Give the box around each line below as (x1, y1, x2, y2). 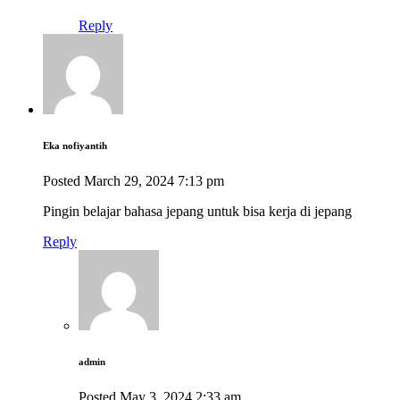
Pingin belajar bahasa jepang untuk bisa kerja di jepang (43, 203, 352, 219)
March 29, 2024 (84, 172, 174, 188)
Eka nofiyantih (43, 139, 107, 151)
